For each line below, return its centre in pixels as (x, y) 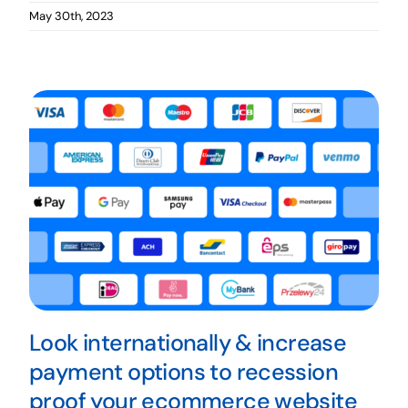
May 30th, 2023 (71, 15)
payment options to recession (184, 372)
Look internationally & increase (188, 342)
